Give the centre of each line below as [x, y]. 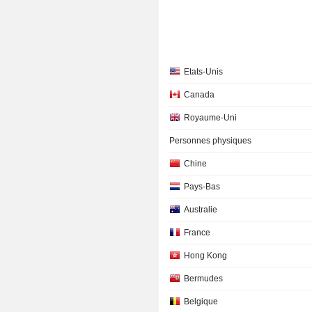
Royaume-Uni [211, 118]
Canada [200, 95]
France [197, 233]
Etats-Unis [204, 72]
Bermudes [204, 279]
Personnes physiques [211, 141]
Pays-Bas [202, 187]
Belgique [201, 302]
